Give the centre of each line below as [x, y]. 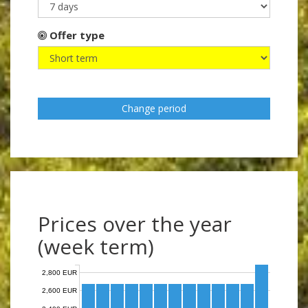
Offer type [76, 35]
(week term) [96, 247]
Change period [154, 109]
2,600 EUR [59, 291]
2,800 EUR [59, 273]
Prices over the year [135, 224]
